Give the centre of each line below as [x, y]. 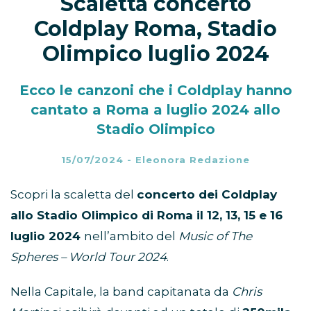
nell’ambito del [131, 236]
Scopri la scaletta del [74, 195]
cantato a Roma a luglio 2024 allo [155, 110]
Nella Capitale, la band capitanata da [121, 292]
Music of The [215, 236]
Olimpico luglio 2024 [155, 54]
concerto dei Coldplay [207, 195]
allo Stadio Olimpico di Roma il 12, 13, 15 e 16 [146, 216]
